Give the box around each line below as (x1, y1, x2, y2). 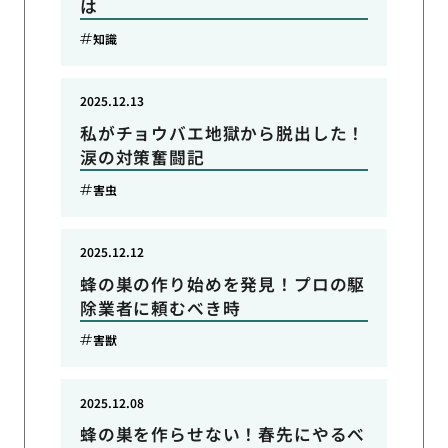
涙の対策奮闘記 (79, 145, 205, 169)
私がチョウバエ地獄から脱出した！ (79, 121, 366, 145)
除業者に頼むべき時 (79, 295, 241, 320)
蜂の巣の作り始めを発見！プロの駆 (79, 271, 366, 296)
